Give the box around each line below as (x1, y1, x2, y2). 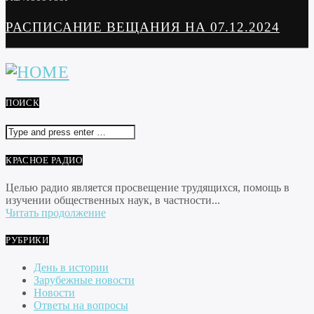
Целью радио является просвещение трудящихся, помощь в (6, 181, 289, 193)
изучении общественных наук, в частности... (6, 193, 220, 206)
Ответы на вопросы (34, 299, 128, 312)
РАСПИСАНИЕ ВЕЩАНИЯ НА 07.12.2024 (6, 19, 280, 34)
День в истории (34, 261, 109, 274)
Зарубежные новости (34, 274, 135, 287)
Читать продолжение (6, 206, 106, 219)
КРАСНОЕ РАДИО (6, 154, 83, 165)
